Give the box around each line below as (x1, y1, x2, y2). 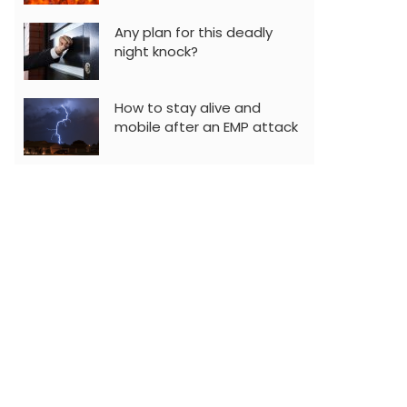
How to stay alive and (114, 98, 261, 118)
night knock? (114, 42, 198, 62)
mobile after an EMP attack (114, 117, 298, 137)
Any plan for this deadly (114, 23, 273, 43)
